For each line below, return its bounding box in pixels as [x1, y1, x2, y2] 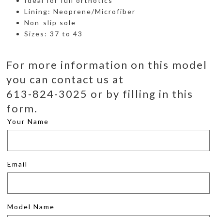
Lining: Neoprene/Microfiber [24, 7, 136, 15]
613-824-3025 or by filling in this [6, 87, 193, 100]
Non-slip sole [24, 18, 76, 27]
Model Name [7, 202, 55, 211]
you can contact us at [6, 73, 124, 86]
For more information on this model [6, 58, 207, 71]
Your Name [7, 117, 49, 125]
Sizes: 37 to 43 [24, 29, 83, 38]
